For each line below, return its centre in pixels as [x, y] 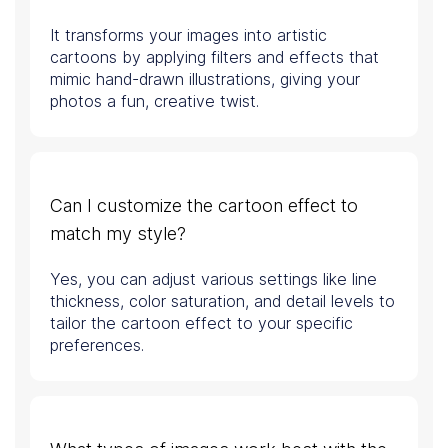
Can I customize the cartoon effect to [204, 206]
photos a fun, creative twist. [154, 101]
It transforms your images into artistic [188, 35]
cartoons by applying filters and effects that [214, 57]
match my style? [118, 234]
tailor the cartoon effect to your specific [201, 323]
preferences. [97, 345]
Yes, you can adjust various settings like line [213, 279]
